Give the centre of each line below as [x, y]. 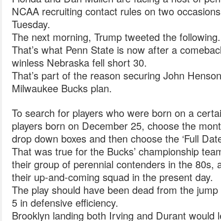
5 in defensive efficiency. [65, 203]
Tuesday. [31, 24]
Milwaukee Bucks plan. [62, 88]
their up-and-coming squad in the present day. [112, 177]
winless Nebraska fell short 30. [79, 62]
